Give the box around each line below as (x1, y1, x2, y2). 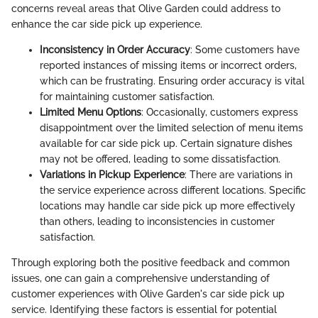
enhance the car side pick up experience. (11, 18, 202, 30)
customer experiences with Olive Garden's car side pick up (11, 287, 285, 300)
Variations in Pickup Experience (40, 168, 185, 180)
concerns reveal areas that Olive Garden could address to (11, 2, 280, 14)
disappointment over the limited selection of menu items (40, 121, 303, 133)
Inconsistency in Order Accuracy (40, 43, 190, 55)
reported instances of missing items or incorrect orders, (40, 59, 297, 71)
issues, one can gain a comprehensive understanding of (11, 272, 270, 284)
